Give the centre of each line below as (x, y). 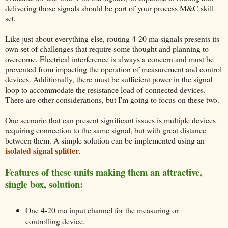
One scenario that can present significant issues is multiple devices (110, 120)
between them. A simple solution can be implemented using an (105, 140)
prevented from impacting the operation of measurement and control (113, 69)
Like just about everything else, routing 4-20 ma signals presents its (112, 38)
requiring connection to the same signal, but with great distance (106, 130)
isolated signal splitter (42, 150)
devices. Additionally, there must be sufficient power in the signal (109, 79)
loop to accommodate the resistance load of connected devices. (105, 89)
